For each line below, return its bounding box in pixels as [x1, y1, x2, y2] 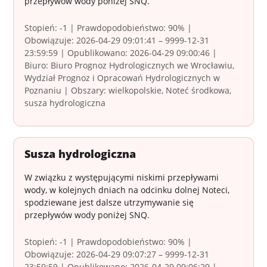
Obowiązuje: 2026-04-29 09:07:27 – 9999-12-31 [24, 249, 210, 260]
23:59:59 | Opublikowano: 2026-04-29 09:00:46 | [24, 47, 218, 59]
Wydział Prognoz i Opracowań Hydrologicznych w [24, 72, 221, 84]
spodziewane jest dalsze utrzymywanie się [24, 197, 194, 209]
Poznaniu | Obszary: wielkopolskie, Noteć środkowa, [24, 85, 232, 97]
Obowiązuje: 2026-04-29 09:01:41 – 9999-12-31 [24, 35, 210, 46]
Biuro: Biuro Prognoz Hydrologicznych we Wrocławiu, [24, 60, 235, 72]
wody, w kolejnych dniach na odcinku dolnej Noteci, [24, 184, 230, 196]
